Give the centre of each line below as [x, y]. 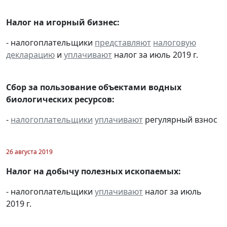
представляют [123, 43]
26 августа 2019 [29, 152]
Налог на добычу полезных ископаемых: [93, 172]
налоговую [175, 43]
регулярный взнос [180, 120]
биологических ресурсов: [60, 100]
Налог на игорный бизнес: [63, 23]
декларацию [30, 55]
